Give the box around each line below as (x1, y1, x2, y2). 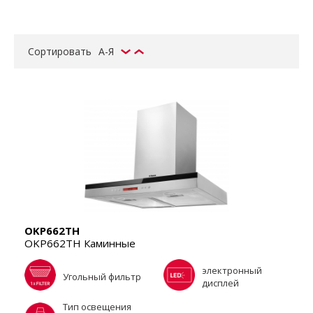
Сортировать (28, 45, 92, 58)
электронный (202, 263, 262, 277)
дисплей (202, 276, 239, 289)
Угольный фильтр (63, 270, 141, 283)
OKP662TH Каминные (24, 236, 136, 250)
